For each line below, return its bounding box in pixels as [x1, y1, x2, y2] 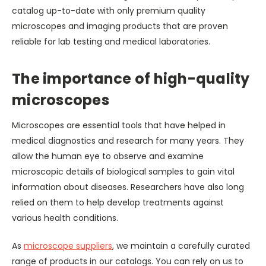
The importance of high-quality [12, 68, 250, 88]
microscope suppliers [24, 239, 112, 252]
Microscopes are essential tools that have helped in [12, 119, 226, 131]
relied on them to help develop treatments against [12, 196, 224, 208]
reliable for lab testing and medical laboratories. [12, 35, 210, 47]
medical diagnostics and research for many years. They [12, 134, 244, 147]
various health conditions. [12, 211, 118, 224]
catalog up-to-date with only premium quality [12, 4, 205, 17]
